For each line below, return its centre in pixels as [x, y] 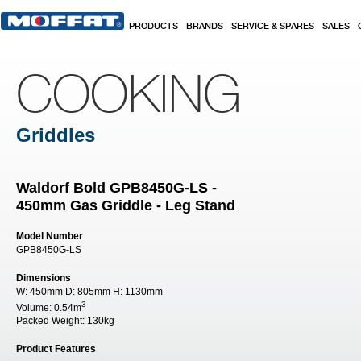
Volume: [35, 308]
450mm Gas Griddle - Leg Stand [126, 205]
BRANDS [205, 27]
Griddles [56, 135]
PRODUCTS [154, 27]
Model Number [50, 236]
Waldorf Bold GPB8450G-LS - [116, 188]
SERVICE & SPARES [273, 27]
